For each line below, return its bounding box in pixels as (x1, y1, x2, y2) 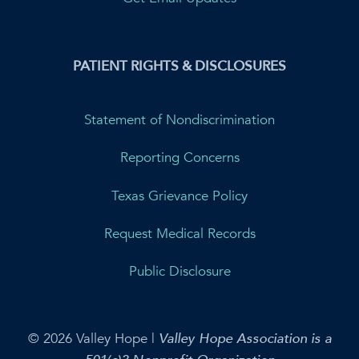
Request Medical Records (103, 224, 256, 243)
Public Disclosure (128, 262, 231, 281)
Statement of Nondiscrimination (84, 110, 275, 129)
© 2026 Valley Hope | (27, 329, 159, 348)
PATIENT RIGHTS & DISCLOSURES (73, 56, 286, 75)
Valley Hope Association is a (158, 329, 332, 348)
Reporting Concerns (119, 148, 240, 167)
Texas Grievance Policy (111, 186, 248, 205)
